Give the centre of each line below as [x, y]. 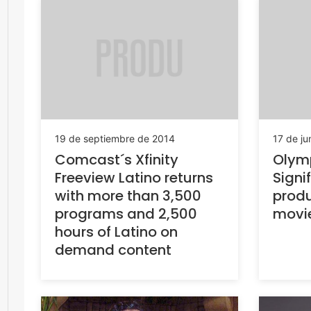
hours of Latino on [116, 232]
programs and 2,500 [126, 214]
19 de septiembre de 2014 [115, 139]
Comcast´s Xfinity [117, 160]
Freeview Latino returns [134, 178]
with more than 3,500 [128, 196]
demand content [113, 250]
